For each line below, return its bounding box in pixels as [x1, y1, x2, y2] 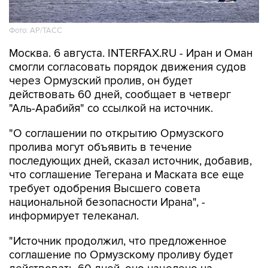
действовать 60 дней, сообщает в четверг [9, 88, 231, 102]
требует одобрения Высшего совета [9, 182, 200, 196]
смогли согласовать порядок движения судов [9, 60, 246, 74]
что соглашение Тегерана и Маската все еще [9, 168, 244, 182]
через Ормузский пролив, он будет [9, 74, 193, 88]
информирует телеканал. [9, 209, 139, 223]
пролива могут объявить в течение [9, 141, 192, 154]
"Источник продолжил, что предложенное [9, 234, 227, 248]
